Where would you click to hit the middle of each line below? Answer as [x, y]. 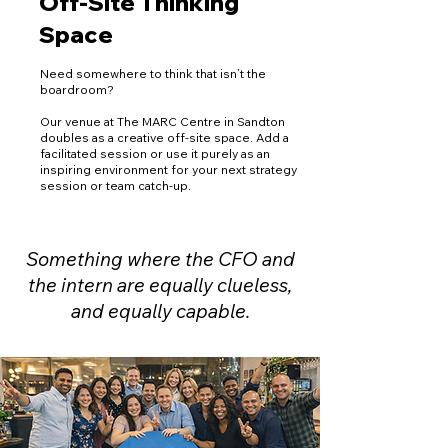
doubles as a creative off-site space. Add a [164, 137]
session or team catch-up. [115, 185]
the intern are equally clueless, [160, 285]
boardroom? [77, 89]
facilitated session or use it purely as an [155, 153]
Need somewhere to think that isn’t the [153, 73]
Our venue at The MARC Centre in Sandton [162, 121]
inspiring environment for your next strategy [168, 169]
